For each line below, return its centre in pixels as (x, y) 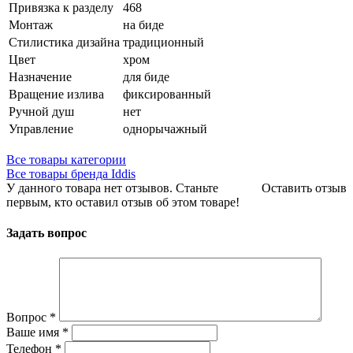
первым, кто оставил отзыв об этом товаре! (123, 203)
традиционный (163, 43)
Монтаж (31, 25)
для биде (146, 77)
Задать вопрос (46, 233)
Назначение (40, 77)
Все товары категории (66, 160)
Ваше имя (34, 332)
